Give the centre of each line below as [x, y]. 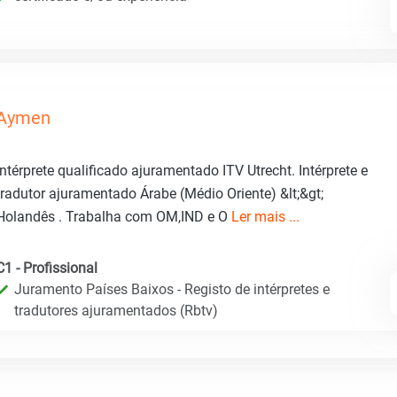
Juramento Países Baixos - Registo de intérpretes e [172, 289]
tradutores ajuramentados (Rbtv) [116, 310]
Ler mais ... [265, 216]
